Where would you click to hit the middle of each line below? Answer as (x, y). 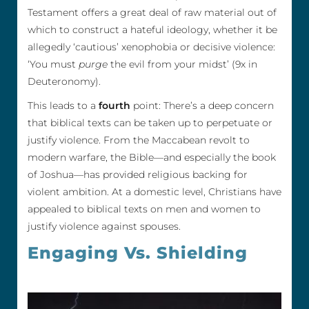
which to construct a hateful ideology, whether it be (152, 30)
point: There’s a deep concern (203, 106)
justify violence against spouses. (104, 227)
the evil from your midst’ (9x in (182, 64)
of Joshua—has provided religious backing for (138, 175)
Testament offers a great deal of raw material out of (152, 13)
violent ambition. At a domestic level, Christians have (154, 192)
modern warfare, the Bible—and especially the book (152, 158)
